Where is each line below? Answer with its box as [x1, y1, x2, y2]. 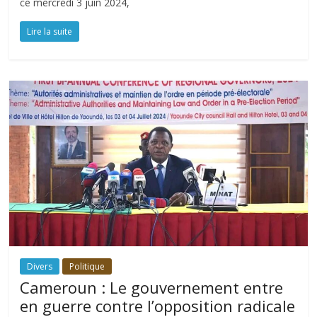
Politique [69, 260, 105, 273]
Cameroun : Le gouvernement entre [20, 277, 284, 299]
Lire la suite [27, 25, 73, 38]
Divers [27, 260, 53, 273]
